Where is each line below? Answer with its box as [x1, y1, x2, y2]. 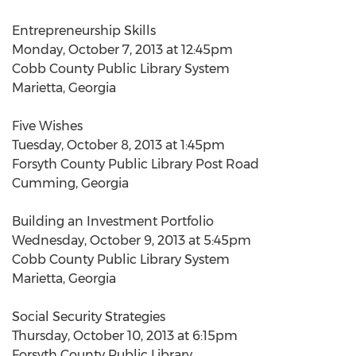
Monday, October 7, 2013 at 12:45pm [12, 42, 233, 57]
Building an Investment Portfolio [12, 214, 214, 229]
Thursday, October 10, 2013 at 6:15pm [12, 328, 238, 343]
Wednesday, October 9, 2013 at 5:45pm [12, 233, 251, 248]
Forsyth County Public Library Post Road [12, 157, 259, 172]
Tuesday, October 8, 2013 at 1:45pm [12, 137, 225, 153]
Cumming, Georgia [12, 176, 129, 191]
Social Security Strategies [12, 309, 165, 324]
